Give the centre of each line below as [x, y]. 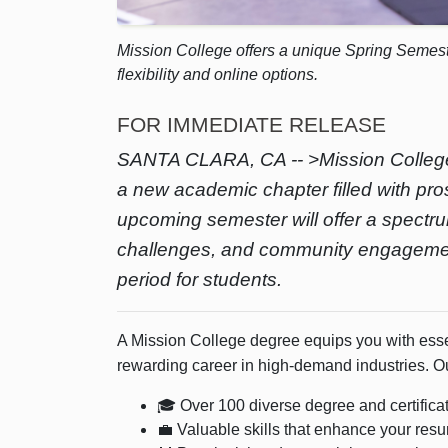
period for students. [199, 279]
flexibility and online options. [217, 75]
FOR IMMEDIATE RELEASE [254, 124]
